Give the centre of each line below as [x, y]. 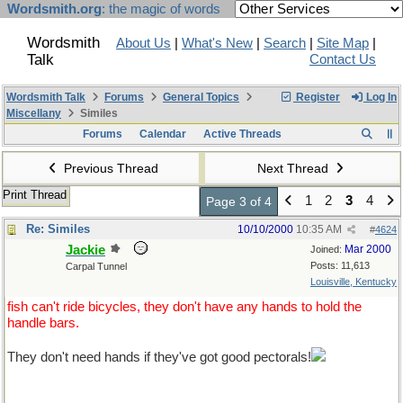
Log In [380, 97]
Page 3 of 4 [239, 201]
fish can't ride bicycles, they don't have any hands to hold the [184, 307]
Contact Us [343, 59]
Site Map [343, 43]
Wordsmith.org [54, 9]
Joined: [327, 249]
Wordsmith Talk [46, 97]
